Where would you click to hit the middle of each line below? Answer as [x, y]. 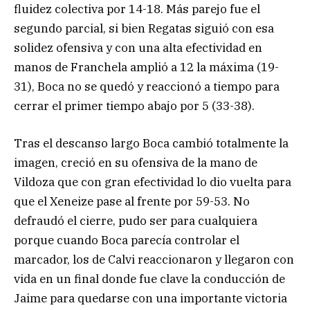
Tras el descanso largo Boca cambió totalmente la [151, 144]
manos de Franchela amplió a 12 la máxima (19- [146, 67]
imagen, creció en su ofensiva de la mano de [136, 163]
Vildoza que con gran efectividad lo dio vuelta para [153, 182]
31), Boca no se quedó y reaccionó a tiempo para [147, 86]
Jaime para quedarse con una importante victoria [151, 299]
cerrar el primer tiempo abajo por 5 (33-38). [134, 106]
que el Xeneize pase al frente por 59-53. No [132, 202]
